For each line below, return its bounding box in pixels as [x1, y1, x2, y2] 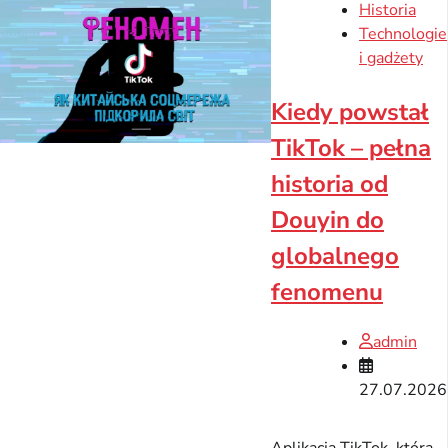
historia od [271, 168, 388, 201]
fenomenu [271, 276, 383, 309]
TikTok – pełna [271, 132, 431, 165]
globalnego [271, 240, 399, 273]
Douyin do [271, 204, 384, 237]
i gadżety [359, 47, 423, 70]
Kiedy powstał [271, 96, 429, 129]
